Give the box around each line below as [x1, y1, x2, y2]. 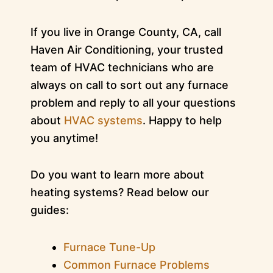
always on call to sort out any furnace [30, 78, 229, 91]
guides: [30, 204, 69, 217]
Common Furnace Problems [63, 258, 210, 271]
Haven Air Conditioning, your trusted [30, 43, 223, 56]
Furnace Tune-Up [63, 240, 155, 253]
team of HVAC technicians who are [30, 60, 214, 74]
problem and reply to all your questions [30, 96, 236, 109]
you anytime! [30, 131, 98, 144]
